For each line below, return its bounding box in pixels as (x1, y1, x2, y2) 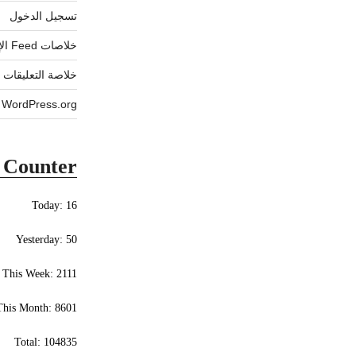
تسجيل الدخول (10, 10, 78, 23)
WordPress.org (2, 98, 78, 111)
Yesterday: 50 (16, 233, 78, 246)
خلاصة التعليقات (3, 68, 78, 82)
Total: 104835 (14, 335, 78, 348)
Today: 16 (32, 199, 78, 211)
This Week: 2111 (2, 267, 78, 280)
